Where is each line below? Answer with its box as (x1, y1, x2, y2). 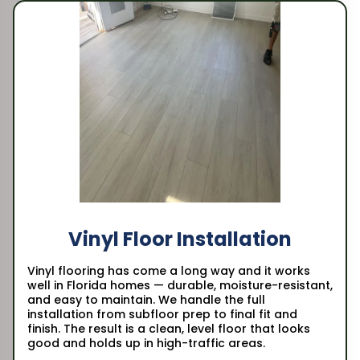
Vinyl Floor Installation (68, 225, 292, 252)
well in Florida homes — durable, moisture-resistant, (27, 276, 333, 293)
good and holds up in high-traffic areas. (27, 334, 265, 351)
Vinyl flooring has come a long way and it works (27, 262, 310, 279)
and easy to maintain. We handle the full (27, 291, 265, 308)
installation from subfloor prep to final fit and (27, 305, 297, 322)
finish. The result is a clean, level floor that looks (27, 320, 310, 337)
